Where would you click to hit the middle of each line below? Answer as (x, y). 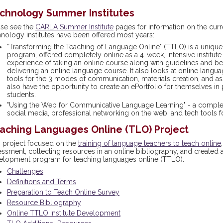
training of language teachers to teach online (150, 143)
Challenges (25, 171)
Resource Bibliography (44, 203)
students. (21, 95)
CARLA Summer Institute (74, 27)
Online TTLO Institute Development (64, 213)
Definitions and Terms (42, 182)
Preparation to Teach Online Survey (63, 192)
